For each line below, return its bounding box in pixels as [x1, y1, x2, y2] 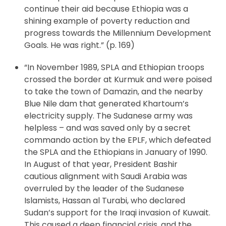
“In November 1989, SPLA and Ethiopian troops [24, 61, 204, 73]
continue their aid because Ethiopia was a [24, 3, 188, 15]
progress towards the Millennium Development [24, 27, 211, 39]
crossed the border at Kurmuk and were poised [24, 73, 212, 85]
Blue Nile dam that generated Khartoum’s [24, 97, 189, 109]
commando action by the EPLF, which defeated [24, 134, 211, 146]
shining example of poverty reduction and [24, 15, 190, 27]
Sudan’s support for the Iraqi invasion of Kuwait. [24, 206, 210, 218]
